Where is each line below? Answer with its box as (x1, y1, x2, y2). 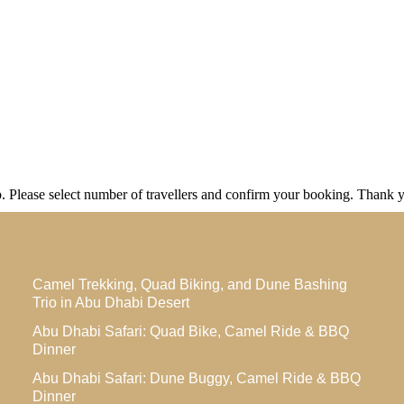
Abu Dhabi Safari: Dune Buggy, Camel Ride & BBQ (32, 371, 361, 386)
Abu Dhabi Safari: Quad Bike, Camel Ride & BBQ (32, 324, 349, 339)
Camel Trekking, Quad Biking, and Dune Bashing (32, 277, 347, 292)
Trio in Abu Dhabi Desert (32, 295, 189, 310)
